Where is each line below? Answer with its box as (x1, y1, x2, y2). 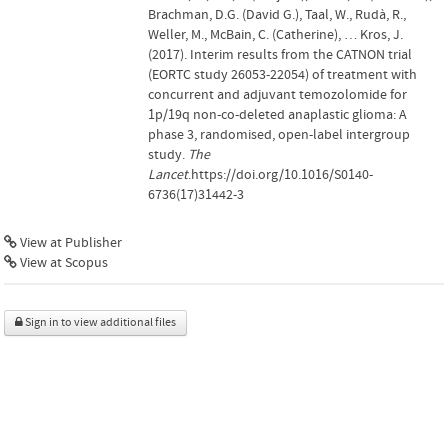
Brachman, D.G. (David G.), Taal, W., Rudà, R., (148, 6, 406, 23)
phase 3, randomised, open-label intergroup (148, 126, 410, 143)
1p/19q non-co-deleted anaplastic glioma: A (148, 106, 407, 123)
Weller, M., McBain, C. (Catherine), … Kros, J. (148, 26, 403, 43)
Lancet (148, 166, 188, 183)
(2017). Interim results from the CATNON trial (148, 46, 412, 63)
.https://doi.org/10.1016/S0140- (188, 166, 373, 183)
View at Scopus (17, 254, 108, 271)
